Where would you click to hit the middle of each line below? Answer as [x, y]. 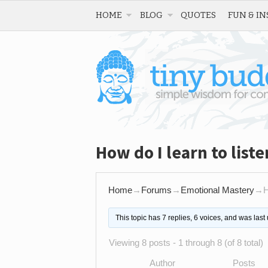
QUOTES [198, 15]
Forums [156, 190]
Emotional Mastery [217, 190]
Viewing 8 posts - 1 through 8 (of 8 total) [186, 243]
